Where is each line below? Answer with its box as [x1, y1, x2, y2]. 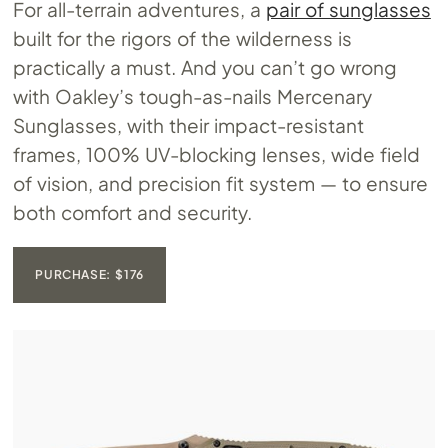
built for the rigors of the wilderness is [13, 25, 352, 50]
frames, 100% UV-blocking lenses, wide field [13, 141, 420, 166]
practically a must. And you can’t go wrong [13, 54, 397, 79]
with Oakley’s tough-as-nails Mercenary [13, 83, 373, 108]
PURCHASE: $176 [35, 266, 144, 282]
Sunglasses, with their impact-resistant [13, 112, 365, 137]
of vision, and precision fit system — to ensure [13, 170, 428, 195]
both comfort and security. [13, 199, 253, 224]
